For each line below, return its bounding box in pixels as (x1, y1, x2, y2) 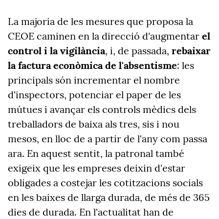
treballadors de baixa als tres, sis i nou (8, 118, 179, 130)
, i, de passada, (105, 44, 172, 57)
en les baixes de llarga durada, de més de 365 (8, 191, 210, 203)
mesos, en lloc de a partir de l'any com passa (8, 132, 207, 145)
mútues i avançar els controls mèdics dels (8, 103, 196, 115)
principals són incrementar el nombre (8, 74, 180, 86)
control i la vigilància (8, 44, 105, 57)
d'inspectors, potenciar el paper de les (8, 88, 181, 101)
